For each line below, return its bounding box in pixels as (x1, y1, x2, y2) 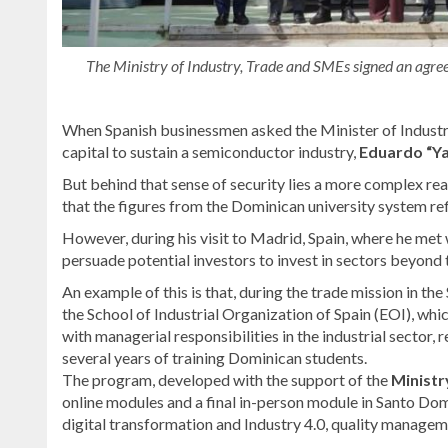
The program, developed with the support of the (62, 370, 391, 390)
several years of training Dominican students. (62, 348, 367, 368)
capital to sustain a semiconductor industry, (62, 142, 359, 162)
